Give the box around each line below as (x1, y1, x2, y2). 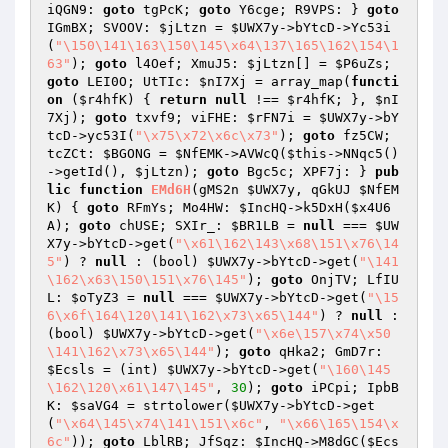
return (159, 92, 207, 107)
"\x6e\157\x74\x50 (255, 326, 391, 341)
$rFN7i (247, 110, 295, 125)
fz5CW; (335, 128, 391, 143)
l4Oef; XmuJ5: (127, 56, 247, 71)
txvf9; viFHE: (127, 110, 247, 125)
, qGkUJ (295, 182, 359, 197)
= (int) (95, 362, 167, 377)
